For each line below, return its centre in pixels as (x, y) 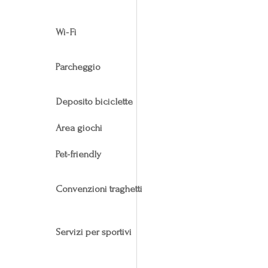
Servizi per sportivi (93, 232)
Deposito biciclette (94, 101)
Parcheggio (78, 66)
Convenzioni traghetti (99, 188)
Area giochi (79, 127)
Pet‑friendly (78, 154)
